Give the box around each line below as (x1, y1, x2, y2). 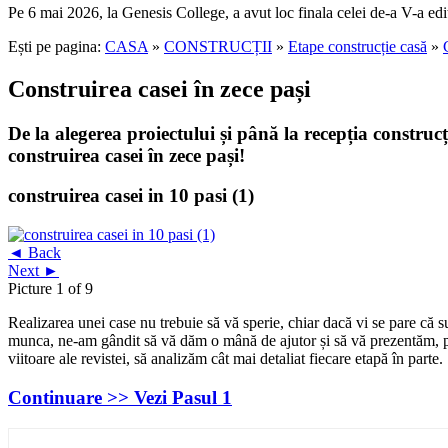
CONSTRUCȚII (164, 37, 272, 55)
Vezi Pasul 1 (134, 386, 232, 408)
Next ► (8, 262, 59, 280)
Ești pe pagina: (8, 37, 105, 55)
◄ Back (8, 244, 61, 262)
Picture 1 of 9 (8, 280, 93, 298)
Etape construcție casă (288, 37, 427, 55)
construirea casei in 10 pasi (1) (8, 185, 254, 207)
